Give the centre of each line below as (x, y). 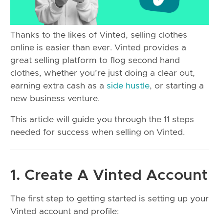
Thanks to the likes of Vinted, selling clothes (99, 35)
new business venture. (55, 99)
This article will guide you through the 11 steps (102, 120)
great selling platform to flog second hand (95, 60)
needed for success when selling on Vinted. (98, 133)
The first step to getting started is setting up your (109, 199)
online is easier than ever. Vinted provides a (98, 48)
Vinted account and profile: (65, 211)
